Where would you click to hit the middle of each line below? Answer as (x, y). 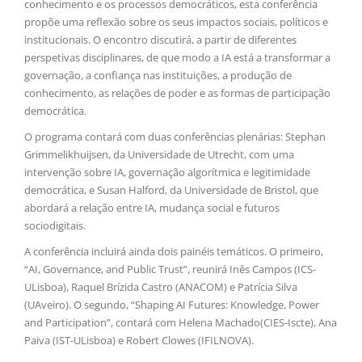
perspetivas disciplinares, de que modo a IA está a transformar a (177, 58)
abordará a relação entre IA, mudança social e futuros (152, 208)
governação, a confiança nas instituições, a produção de (158, 76)
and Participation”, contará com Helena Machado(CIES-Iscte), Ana (181, 323)
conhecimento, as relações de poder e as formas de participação (177, 93)
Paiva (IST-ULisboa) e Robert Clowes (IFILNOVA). (139, 341)
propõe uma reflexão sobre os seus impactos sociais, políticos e (176, 22)
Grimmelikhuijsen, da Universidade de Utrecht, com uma (159, 155)
